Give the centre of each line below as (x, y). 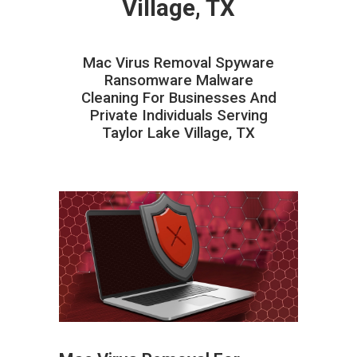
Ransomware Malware (178, 80)
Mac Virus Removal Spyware (178, 63)
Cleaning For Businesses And (178, 98)
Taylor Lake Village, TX (178, 133)
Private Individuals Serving (178, 115)
